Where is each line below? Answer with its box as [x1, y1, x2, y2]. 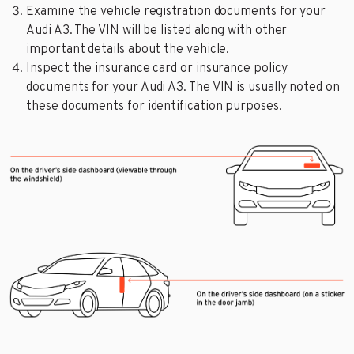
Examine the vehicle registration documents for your [26, 4, 326, 21]
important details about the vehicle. [26, 42, 230, 58]
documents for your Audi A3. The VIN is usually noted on [26, 80, 340, 96]
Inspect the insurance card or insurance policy [26, 61, 288, 77]
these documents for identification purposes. [26, 99, 282, 115]
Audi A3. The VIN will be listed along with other [26, 23, 288, 40]
